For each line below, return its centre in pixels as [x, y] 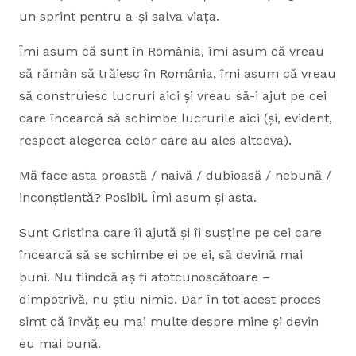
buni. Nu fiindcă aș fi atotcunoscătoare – [145, 277]
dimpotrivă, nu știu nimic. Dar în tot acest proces [170, 299]
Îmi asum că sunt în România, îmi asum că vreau [172, 51]
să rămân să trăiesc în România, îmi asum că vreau [178, 74]
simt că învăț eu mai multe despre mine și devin [169, 321]
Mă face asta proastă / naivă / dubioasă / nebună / [175, 175]
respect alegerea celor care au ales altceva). [155, 140]
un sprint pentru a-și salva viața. [119, 16]
